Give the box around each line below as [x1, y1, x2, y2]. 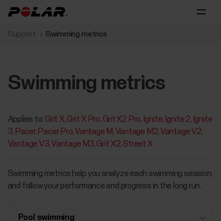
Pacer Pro [37, 128, 73, 136]
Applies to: [7, 115, 45, 124]
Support [7, 30, 36, 38]
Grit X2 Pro [102, 115, 141, 124]
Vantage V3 [7, 140, 49, 148]
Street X [123, 140, 153, 148]
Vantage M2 [115, 128, 158, 136]
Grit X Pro [67, 115, 101, 124]
